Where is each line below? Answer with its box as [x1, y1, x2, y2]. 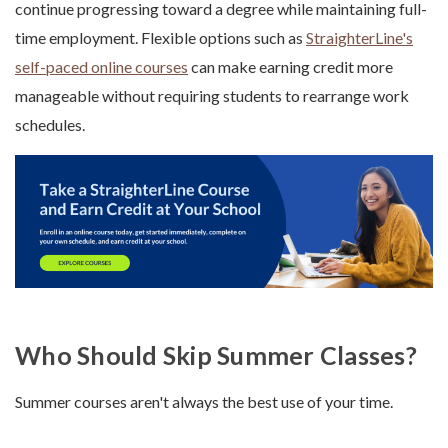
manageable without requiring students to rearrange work [15, 86, 409, 106]
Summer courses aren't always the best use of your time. [15, 391, 393, 411]
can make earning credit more [188, 57, 393, 77]
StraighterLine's [306, 28, 413, 48]
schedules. [15, 115, 85, 135]
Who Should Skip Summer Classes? [15, 339, 417, 370]
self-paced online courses [15, 57, 188, 77]
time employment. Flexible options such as [15, 28, 306, 48]
